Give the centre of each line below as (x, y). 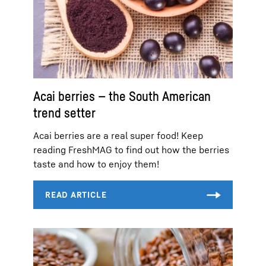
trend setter (64, 113)
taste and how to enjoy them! (96, 164)
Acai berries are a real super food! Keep (118, 135)
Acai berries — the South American (122, 96)
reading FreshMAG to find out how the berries (131, 149)
